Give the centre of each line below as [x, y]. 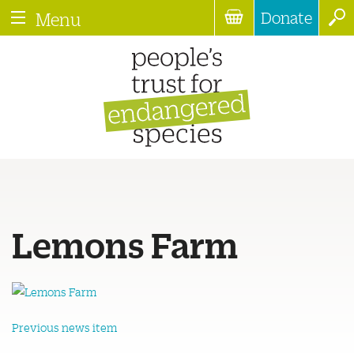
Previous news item [64, 327]
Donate [286, 17]
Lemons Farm [125, 243]
